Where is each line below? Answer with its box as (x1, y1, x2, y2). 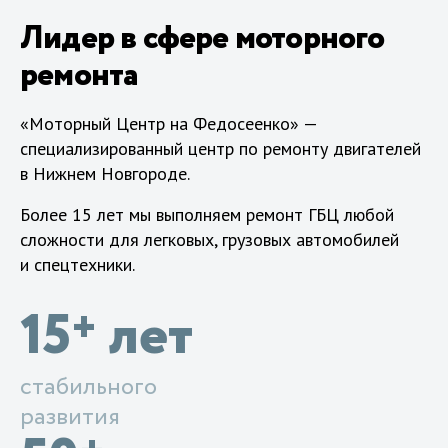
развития (20, 399, 120, 435)
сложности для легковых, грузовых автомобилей (20, 227, 399, 251)
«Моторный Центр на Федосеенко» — (20, 111, 317, 135)
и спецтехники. (20, 252, 135, 276)
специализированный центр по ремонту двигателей (20, 136, 421, 160)
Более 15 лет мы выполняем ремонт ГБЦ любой (20, 202, 394, 226)
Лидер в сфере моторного (20, 14, 385, 63)
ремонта (20, 51, 138, 100)
